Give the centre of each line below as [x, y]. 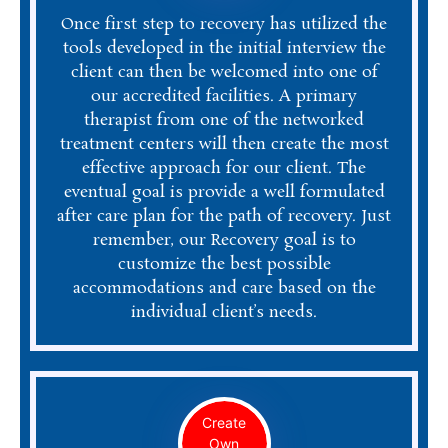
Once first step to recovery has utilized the [224, 24]
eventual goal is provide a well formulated [224, 192]
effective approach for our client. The [224, 168]
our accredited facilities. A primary [224, 96]
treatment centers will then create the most [224, 144]
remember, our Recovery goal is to [224, 240]
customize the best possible [224, 264]
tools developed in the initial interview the [224, 48]
